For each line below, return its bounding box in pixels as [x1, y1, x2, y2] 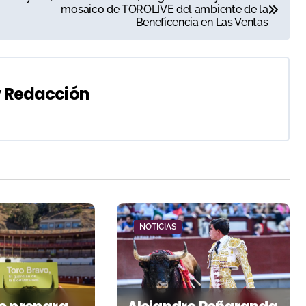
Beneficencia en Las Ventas [135, 16, 268, 29]
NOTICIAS [139, 222, 176, 232]
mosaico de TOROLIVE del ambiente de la [61, 3, 268, 16]
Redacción [3, 83, 89, 106]
